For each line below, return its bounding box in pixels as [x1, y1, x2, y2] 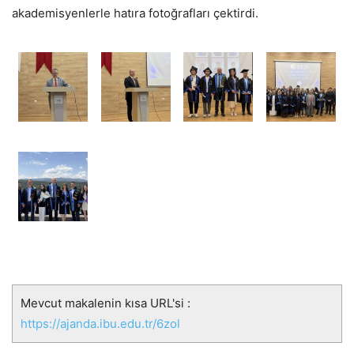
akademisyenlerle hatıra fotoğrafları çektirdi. [12, 6, 258, 21]
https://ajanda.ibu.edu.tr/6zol [21, 315, 180, 331]
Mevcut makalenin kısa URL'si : [21, 295, 190, 311]
